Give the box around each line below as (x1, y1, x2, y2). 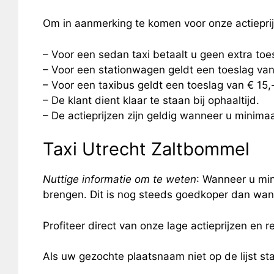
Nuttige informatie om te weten (42, 173, 196, 185)
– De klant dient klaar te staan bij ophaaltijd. (42, 94, 259, 106)
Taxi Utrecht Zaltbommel (42, 138, 250, 160)
